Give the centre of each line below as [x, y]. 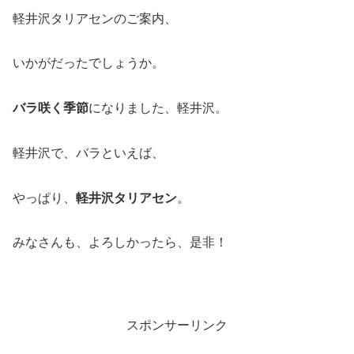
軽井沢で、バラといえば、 [88, 153]
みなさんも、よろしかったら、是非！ [120, 243]
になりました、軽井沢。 [158, 108]
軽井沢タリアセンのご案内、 [95, 18]
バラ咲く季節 [51, 108]
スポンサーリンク [177, 326]
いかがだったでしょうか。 [88, 63]
